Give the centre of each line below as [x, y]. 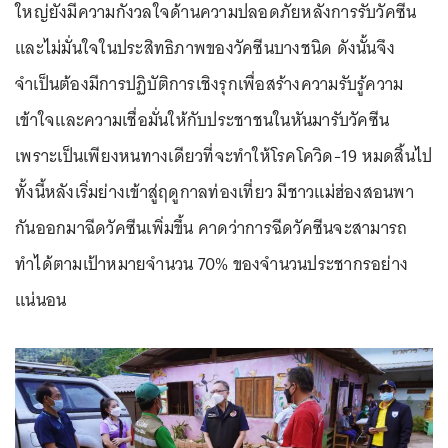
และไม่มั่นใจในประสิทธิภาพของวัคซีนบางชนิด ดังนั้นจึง [205, 48]
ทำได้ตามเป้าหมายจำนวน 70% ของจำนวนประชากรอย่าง [211, 264]
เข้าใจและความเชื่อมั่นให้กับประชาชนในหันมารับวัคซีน [202, 120]
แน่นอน [41, 300]
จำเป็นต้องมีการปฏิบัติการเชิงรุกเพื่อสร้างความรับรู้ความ [209, 84]
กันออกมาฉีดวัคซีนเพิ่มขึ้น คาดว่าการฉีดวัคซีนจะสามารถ [211, 228]
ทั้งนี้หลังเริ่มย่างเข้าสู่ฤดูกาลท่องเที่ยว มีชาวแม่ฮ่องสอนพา [214, 192]
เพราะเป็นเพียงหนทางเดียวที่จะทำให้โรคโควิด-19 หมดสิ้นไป [224, 156]
